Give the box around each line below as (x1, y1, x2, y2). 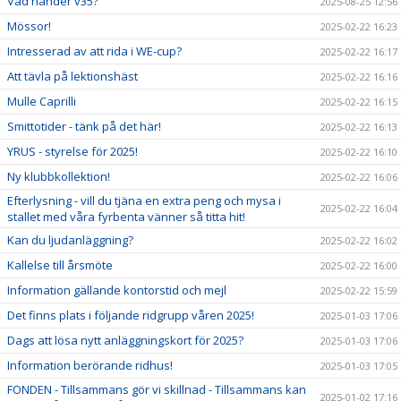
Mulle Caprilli (7, 93, 76, 109)
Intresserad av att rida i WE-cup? (7, 43, 182, 59)
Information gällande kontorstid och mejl (7, 282, 226, 298)
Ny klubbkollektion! (7, 168, 110, 184)
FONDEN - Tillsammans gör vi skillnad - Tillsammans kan (7, 381, 306, 397)
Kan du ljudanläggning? (7, 232, 133, 248)
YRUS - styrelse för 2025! (7, 143, 138, 159)
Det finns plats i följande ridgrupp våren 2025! (7, 307, 254, 323)
